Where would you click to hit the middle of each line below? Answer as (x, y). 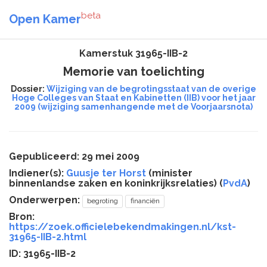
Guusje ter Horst (106, 173)
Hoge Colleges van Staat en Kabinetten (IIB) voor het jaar (133, 98)
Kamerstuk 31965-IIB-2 (133, 53)
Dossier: (29, 89)
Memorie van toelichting (133, 72)
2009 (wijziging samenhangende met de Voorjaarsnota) (133, 107)
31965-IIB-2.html (48, 237)
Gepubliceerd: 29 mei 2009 (74, 156)
